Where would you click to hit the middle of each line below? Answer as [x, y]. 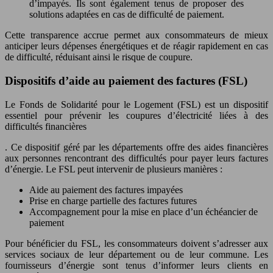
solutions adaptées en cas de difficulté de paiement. [127, 15]
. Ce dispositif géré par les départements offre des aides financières [136, 147]
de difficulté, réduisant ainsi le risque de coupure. [99, 57]
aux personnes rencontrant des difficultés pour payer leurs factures [136, 158]
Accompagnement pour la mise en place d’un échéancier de [144, 211]
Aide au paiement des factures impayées [106, 190]
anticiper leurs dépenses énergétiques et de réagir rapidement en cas [136, 46]
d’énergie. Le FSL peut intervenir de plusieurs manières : [114, 169]
